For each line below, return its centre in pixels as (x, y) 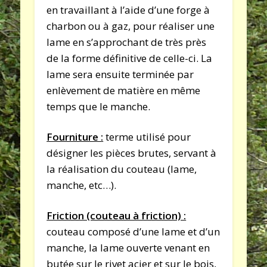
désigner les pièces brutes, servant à (132, 153)
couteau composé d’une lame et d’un (133, 231)
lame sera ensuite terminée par (120, 74)
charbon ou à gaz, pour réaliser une (131, 26)
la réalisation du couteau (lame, (122, 169)
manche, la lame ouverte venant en (128, 247)
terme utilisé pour (147, 136)
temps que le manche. (99, 106)
